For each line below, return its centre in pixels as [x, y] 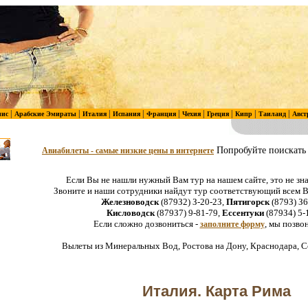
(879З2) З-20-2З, [192, 202]
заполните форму [232, 224]
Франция [161, 114]
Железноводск [130, 202]
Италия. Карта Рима [217, 291]
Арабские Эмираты [45, 114]
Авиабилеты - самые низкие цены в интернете [128, 151]
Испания [126, 114]
